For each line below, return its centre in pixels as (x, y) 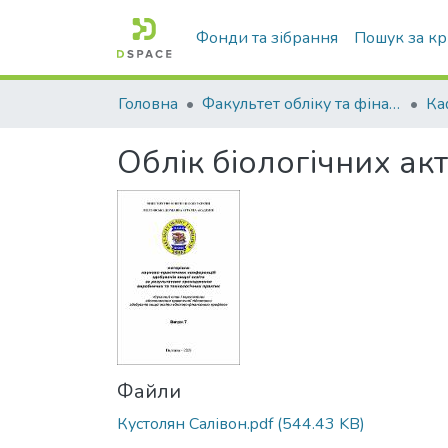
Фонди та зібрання (267, 38)
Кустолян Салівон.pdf (195, 424)
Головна (148, 104)
